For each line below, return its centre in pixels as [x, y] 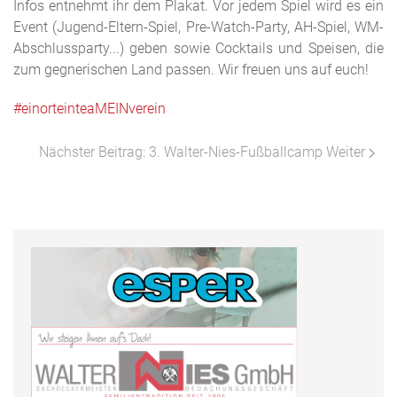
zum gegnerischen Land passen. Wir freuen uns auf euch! [191, 70]
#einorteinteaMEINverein [90, 109]
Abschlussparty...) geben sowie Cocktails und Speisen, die [198, 48]
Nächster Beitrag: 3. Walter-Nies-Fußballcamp [183, 152]
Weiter [346, 152]
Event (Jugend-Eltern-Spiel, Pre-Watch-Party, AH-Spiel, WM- [198, 27]
